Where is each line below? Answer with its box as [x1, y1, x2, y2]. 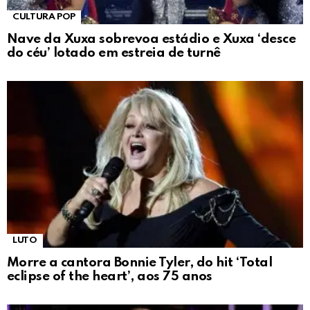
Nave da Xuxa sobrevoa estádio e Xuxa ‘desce [7, 33, 296, 46]
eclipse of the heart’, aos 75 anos [7, 270, 212, 284]
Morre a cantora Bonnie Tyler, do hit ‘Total [7, 256, 273, 270]
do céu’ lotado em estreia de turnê [7, 46, 221, 60]
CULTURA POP [12, 12, 76, 22]
